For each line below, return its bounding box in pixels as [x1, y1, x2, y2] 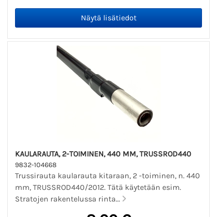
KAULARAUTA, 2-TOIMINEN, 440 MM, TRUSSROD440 [15, 149, 191, 158]
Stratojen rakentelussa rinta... [15, 194, 122, 203]
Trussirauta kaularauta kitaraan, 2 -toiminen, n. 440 [15, 170, 200, 180]
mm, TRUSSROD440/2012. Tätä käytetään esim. [15, 182, 181, 192]
